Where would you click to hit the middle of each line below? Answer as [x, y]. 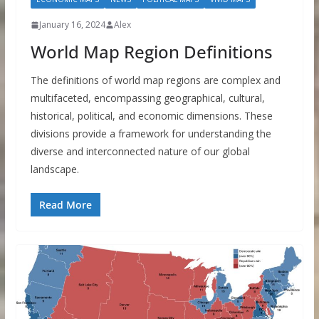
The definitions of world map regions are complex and [155, 80]
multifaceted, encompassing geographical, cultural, [147, 98]
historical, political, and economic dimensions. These [151, 116]
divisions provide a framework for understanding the [151, 134]
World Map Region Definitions [151, 52]
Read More [65, 205]
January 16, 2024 [72, 25]
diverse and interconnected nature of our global [140, 152]
